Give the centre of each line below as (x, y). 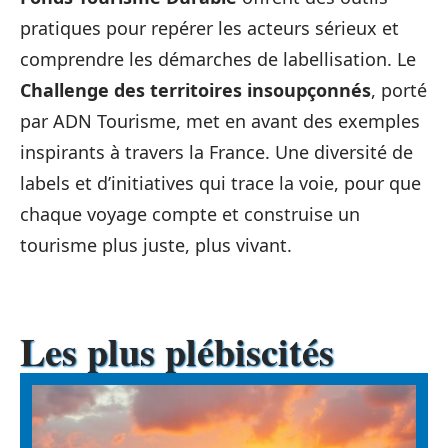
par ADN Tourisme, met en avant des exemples (220, 120)
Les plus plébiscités (177, 351)
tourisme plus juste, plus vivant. (156, 244)
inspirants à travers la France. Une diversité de (216, 151)
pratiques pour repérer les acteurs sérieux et (209, 27)
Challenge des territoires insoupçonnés (195, 89)
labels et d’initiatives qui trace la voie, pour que (220, 182)
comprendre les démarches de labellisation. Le (218, 58)
